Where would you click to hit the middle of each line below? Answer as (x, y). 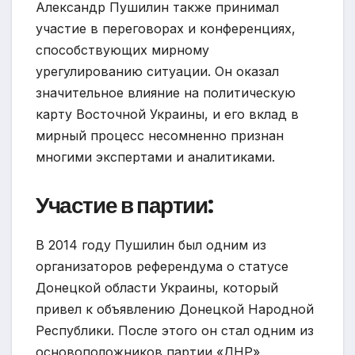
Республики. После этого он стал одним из (175, 331)
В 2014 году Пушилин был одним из (151, 245)
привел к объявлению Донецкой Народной (175, 309)
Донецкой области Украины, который (157, 288)
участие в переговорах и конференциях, (166, 29)
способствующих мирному (122, 50)
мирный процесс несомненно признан (160, 136)
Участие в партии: (124, 206)
